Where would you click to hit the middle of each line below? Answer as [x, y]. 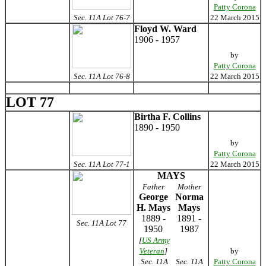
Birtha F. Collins [167, 117]
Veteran [152, 251]
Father [153, 187]
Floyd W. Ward [165, 29]
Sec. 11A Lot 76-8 [102, 76]
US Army [156, 240]
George [153, 197]
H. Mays [153, 208]
